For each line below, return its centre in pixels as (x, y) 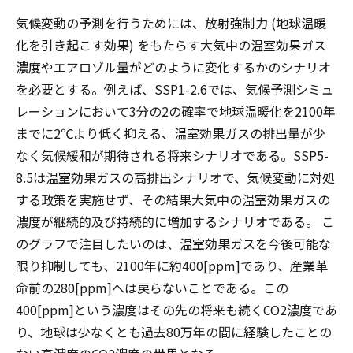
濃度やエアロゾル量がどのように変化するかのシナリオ (173, 67)
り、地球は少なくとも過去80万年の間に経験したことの (174, 332)
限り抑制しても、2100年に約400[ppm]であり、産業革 (172, 266)
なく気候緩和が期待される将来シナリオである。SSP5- (172, 155)
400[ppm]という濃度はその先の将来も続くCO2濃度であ (176, 310)
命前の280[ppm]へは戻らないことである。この (152, 288)
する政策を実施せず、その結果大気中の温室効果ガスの (173, 199)
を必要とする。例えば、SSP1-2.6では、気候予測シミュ (175, 89)
